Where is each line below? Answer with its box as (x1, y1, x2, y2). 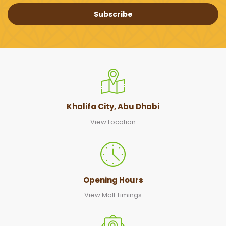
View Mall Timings (84, 190, 142, 200)
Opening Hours (83, 175, 143, 186)
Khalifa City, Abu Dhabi (67, 101, 159, 112)
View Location (90, 117, 136, 127)
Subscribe (93, 9, 133, 20)
